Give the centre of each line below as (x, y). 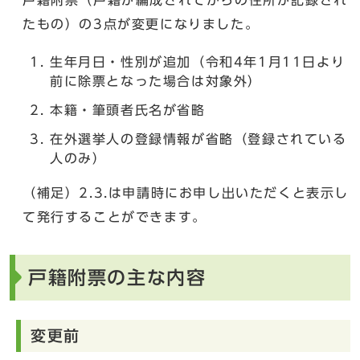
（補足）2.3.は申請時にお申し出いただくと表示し (186, 192)
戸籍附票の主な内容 (117, 277)
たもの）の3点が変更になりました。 (141, 24)
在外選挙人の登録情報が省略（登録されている (198, 139)
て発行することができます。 (115, 217)
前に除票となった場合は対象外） (156, 81)
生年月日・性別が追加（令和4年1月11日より (198, 61)
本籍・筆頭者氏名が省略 (128, 110)
